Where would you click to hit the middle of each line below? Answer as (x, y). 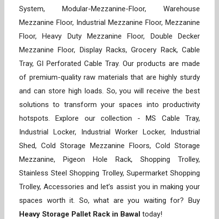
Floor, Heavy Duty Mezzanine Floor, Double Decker (109, 36)
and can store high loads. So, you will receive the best (109, 91)
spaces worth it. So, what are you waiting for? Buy (109, 201)
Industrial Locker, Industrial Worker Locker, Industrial (109, 132)
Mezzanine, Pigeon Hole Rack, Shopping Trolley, (109, 160)
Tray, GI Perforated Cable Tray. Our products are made (109, 64)
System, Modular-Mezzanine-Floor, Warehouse (109, 9)
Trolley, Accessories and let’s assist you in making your (109, 187)
